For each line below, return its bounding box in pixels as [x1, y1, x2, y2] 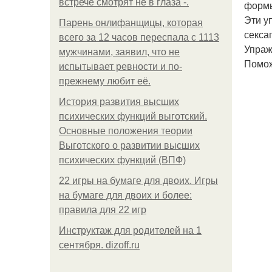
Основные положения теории [59, 126, 192, 136]
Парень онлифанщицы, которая [59, 18, 203, 28]
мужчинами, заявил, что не [59, 47, 180, 57]
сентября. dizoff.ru [59, 240, 140, 250]
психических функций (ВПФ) [59, 155, 186, 165]
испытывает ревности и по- [59, 61, 182, 72]
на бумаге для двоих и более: [59, 190, 192, 200]
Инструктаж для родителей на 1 [59, 225, 202, 236]
